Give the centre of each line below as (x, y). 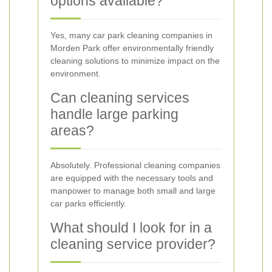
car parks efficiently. (88, 203)
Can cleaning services (120, 98)
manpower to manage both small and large (133, 191)
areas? (72, 131)
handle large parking (114, 114)
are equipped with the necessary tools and (132, 178)
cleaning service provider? (133, 244)
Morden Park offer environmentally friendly (132, 48)
